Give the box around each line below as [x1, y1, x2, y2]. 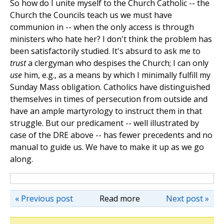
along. [10, 153, 33, 165]
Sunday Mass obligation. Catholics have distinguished [10, 81, 210, 93]
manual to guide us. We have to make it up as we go [10, 141, 204, 153]
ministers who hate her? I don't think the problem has [10, 33, 212, 45]
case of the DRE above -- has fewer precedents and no [10, 129, 212, 141]
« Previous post [15, 193, 73, 204]
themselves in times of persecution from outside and [10, 93, 207, 105]
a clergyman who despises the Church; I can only [26, 57, 208, 69]
